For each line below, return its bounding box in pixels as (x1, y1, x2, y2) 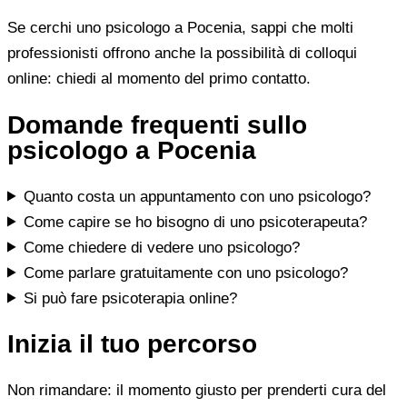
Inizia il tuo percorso (7, 330, 257, 359)
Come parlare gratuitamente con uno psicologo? (24, 263, 349, 282)
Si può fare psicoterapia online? (24, 289, 238, 307)
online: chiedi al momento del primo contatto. (7, 69, 311, 87)
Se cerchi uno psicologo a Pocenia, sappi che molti (7, 18, 353, 36)
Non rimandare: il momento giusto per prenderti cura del (7, 382, 386, 400)
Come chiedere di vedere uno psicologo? (24, 238, 301, 256)
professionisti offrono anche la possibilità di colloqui (7, 44, 357, 62)
